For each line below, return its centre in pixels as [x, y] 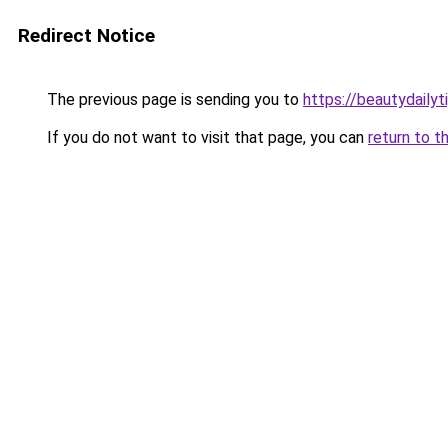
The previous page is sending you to [173, 99]
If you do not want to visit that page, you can [205, 137]
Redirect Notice [86, 35]
